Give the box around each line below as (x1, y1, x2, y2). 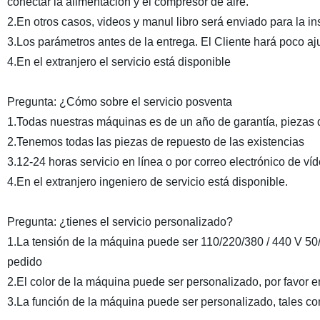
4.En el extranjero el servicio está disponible (6, 56, 231, 68)
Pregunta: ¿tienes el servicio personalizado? (6, 216, 233, 228)
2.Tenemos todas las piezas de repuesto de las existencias (6, 136, 304, 148)
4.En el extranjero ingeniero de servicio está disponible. (6, 176, 288, 188)
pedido (6, 256, 42, 268)
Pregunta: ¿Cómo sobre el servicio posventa (6, 96, 232, 108)
